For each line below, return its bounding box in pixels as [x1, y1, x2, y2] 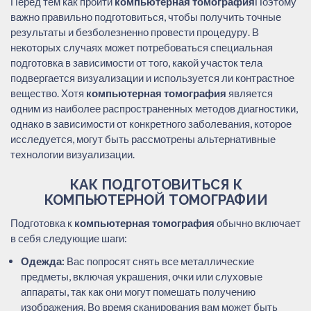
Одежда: [21, 254, 65, 267]
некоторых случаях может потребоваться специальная [10, 40, 273, 53]
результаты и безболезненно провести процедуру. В [10, 25, 259, 38]
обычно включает [215, 216, 301, 229]
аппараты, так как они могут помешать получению [21, 285, 255, 298]
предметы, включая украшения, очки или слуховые [21, 269, 262, 283]
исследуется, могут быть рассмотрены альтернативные [10, 132, 276, 145]
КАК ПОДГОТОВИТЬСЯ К [69, 176, 242, 193]
